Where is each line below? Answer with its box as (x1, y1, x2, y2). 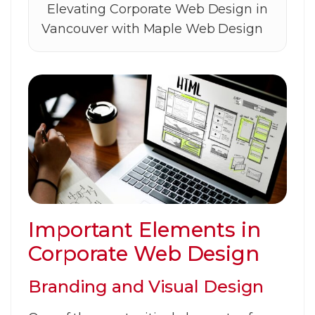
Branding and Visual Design (28, 276, 264, 297)
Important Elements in (28, 217, 261, 242)
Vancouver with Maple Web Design (41, 20, 263, 37)
